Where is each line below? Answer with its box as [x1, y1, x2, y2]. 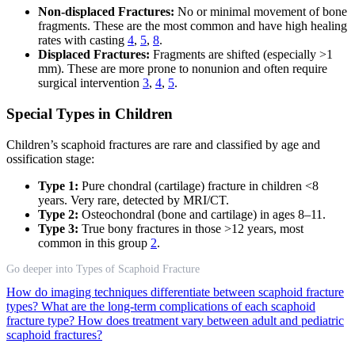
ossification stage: [6, 151, 94, 166]
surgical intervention [38, 76, 143, 90]
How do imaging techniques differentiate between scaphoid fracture [6, 284, 344, 299]
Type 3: [38, 221, 78, 235]
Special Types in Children [6, 105, 173, 122]
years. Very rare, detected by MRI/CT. [38, 193, 229, 207]
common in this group [38, 235, 151, 250]
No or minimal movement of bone [174, 5, 347, 19]
